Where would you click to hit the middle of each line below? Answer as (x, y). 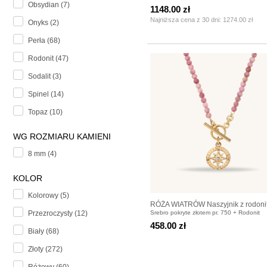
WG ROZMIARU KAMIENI (62, 137)
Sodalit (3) (45, 77)
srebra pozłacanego (183, 215)
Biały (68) (44, 232)
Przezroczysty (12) (58, 214)
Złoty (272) (45, 249)
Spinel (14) (46, 94)
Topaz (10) (45, 112)
